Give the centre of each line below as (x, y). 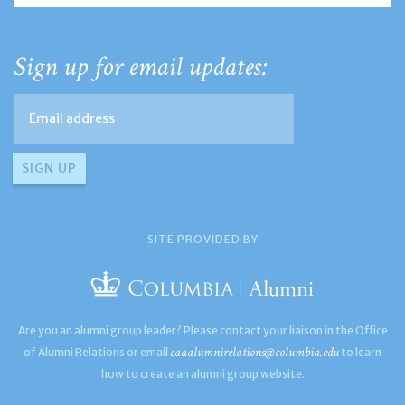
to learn (360, 352)
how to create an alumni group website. (202, 373)
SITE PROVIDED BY (202, 239)
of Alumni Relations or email (97, 352)
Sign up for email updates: (141, 67)
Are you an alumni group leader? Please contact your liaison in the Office (202, 330)
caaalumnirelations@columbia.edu (254, 352)
